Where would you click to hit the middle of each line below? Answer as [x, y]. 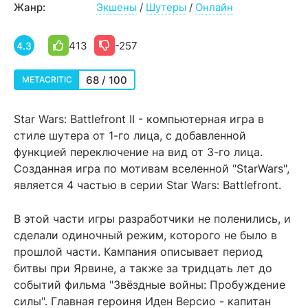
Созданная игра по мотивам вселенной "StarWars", [152, 168]
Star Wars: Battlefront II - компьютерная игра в [139, 119]
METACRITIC [47, 79]
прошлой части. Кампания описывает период [138, 252]
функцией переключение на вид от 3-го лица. [138, 152]
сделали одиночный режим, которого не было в [145, 235]
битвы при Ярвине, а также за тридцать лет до [143, 268]
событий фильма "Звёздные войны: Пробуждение [150, 285]
